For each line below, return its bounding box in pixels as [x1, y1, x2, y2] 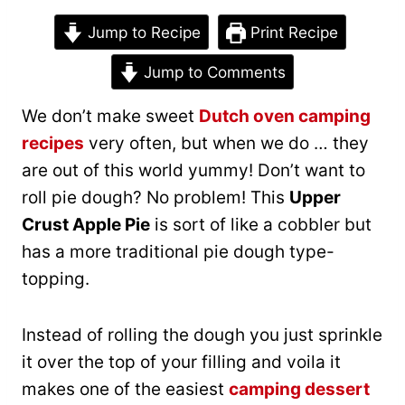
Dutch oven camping [199, 106, 371, 127]
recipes [22, 133, 84, 155]
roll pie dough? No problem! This [22, 187, 289, 209]
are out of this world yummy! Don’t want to [22, 160, 365, 182]
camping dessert [229, 379, 370, 400]
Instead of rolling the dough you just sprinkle [22, 325, 382, 346]
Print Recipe [245, 23, 338, 42]
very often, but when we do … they [84, 133, 369, 155]
